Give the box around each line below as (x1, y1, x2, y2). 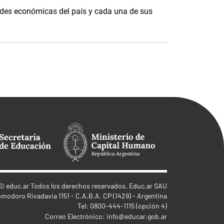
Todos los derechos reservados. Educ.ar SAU (29, 181, 167, 190)
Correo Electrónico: (45, 212, 106, 220)
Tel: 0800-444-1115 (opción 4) (77, 201, 167, 210)
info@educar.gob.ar (106, 212, 167, 220)
